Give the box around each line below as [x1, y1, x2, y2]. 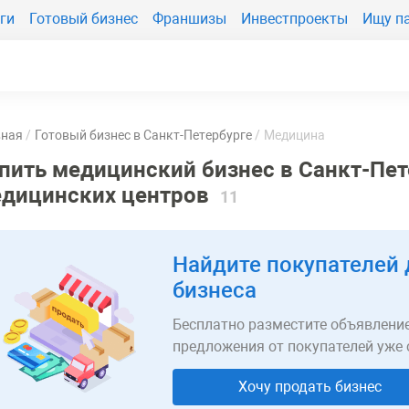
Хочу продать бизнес [237, 378, 382, 395]
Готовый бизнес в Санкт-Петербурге [35, 128, 252, 142]
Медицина [264, 128, 325, 142]
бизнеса [173, 278, 257, 303]
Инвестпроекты [241, 9, 348, 27]
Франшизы [152, 9, 226, 27]
